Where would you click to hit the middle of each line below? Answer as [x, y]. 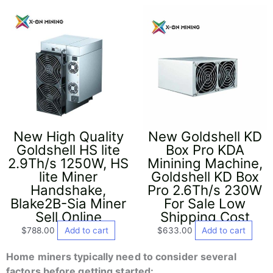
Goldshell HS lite [68, 149]
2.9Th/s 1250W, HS [68, 163]
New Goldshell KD [205, 136]
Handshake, [68, 190]
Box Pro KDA [205, 149]
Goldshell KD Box [205, 176]
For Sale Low [205, 203]
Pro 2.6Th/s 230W [205, 190]
